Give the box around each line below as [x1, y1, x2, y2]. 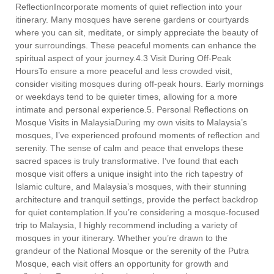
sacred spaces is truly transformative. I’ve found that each [15, 156, 239, 166]
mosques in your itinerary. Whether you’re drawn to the [15, 233, 228, 243]
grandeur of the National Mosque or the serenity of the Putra [15, 246, 249, 256]
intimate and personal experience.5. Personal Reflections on [15, 105, 248, 115]
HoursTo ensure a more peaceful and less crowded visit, [15, 66, 232, 76]
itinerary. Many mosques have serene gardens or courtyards [15, 15, 249, 25]
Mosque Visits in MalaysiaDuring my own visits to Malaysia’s [15, 117, 247, 128]
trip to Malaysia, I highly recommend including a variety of [15, 220, 237, 231]
